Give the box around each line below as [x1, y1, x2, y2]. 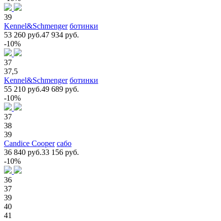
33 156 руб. [41, 147, 79, 156]
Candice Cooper [4, 139, 55, 147]
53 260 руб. [4, 30, 41, 39]
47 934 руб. [41, 30, 79, 39]
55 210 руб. [4, 84, 41, 93]
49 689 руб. [41, 84, 79, 93]
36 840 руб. [4, 147, 41, 156]
